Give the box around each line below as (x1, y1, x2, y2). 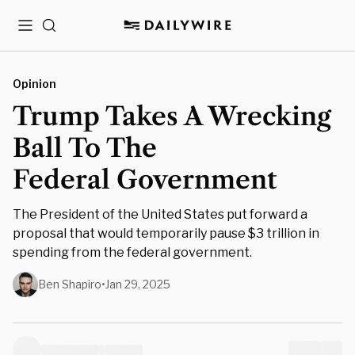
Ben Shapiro (38, 277, 101, 291)
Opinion (13, 77, 56, 90)
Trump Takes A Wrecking (13, 101, 331, 132)
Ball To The (13, 132, 157, 163)
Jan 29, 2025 (105, 277, 170, 291)
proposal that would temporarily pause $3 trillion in (13, 226, 319, 241)
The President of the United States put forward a (13, 207, 307, 222)
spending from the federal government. (13, 245, 252, 260)
